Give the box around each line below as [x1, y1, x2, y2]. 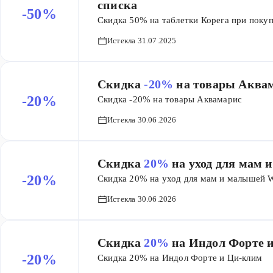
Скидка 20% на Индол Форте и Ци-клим [97, 253, 262, 263]
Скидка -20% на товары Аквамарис [97, 94, 243, 104]
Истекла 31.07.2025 [107, 36, 177, 45]
